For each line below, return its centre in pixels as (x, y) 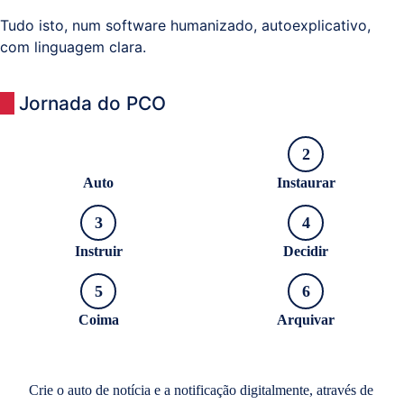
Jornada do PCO (92, 104)
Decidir (306, 252)
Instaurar (306, 183)
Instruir (98, 252)
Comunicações (92, 92)
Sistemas (73, 47)
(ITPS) (64, 115)
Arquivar (306, 320)
